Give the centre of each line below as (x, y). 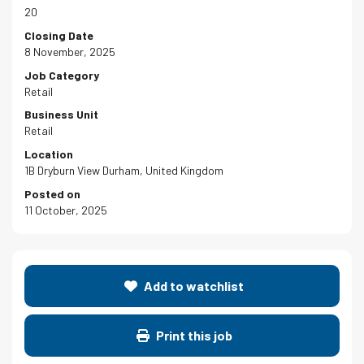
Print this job (193, 336)
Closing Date (59, 35)
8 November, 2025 (70, 51)
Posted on (52, 193)
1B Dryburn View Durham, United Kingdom (124, 171)
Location (49, 154)
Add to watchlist (193, 286)
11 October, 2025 (66, 210)
